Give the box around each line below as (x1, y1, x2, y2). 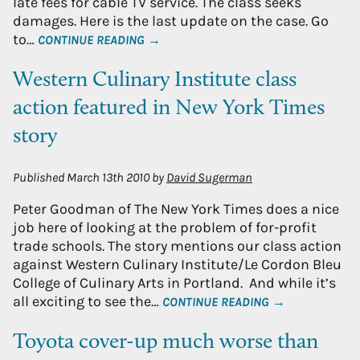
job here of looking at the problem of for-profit (13, 218, 317, 236)
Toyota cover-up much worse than (13, 332, 318, 354)
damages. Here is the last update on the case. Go (13, 12, 329, 31)
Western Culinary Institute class (13, 70, 297, 92)
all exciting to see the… (13, 292, 162, 310)
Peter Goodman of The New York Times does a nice (13, 199, 339, 218)
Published (13, 170, 67, 185)
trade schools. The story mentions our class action (13, 236, 342, 255)
